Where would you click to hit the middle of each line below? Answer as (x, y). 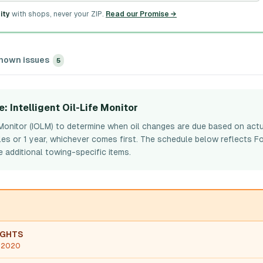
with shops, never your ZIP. (58, 14)
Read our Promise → (141, 14)
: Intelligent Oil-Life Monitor (71, 108)
